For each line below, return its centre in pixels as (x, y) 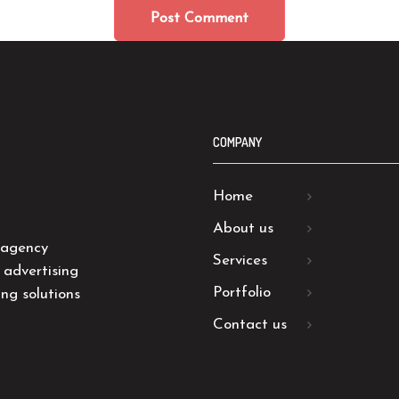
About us (243, 228)
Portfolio (241, 293)
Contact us (249, 325)
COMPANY (237, 142)
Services (240, 261)
